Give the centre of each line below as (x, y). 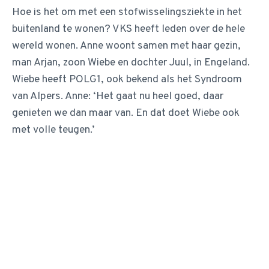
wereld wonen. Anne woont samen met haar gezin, (126, 46)
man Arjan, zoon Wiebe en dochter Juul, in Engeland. (131, 63)
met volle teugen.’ (53, 130)
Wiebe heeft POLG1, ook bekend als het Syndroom (127, 80)
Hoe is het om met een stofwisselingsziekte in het (127, 12)
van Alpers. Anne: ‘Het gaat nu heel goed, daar (118, 96)
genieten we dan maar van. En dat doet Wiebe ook (126, 113)
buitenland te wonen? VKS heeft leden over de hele (128, 29)
